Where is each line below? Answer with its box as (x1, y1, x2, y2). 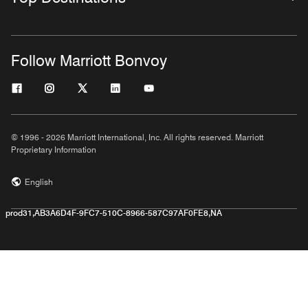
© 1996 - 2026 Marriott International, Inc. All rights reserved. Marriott (11, 132, 263, 142)
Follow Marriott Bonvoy (11, 52, 167, 69)
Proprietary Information (11, 144, 96, 155)
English (25, 177, 53, 187)
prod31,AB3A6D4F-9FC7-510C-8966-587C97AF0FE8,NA (5, 208, 222, 218)
